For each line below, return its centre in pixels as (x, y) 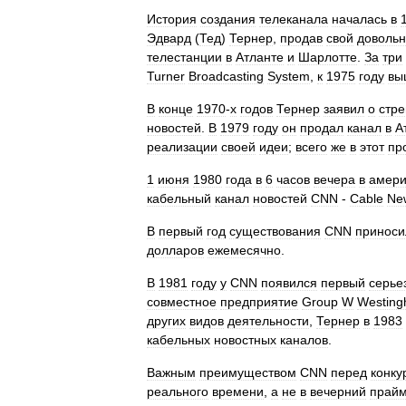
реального (178, 391)
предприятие (259, 302)
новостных (245, 340)
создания (228, 19)
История (172, 19)
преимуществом (248, 372)
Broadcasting (226, 76)
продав (301, 38)
